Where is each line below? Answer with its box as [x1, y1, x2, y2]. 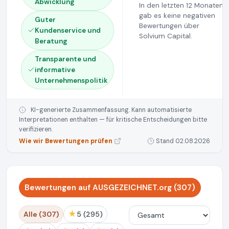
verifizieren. [19, 125, 53, 133]
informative [35, 65, 75, 74]
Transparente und [35, 54, 96, 63]
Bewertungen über [139, 21, 199, 30]
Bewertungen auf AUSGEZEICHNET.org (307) [25, 182, 195, 193]
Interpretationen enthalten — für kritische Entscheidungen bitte [19, 115, 207, 124]
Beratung [35, 36, 67, 45]
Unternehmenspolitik [35, 76, 107, 85]
